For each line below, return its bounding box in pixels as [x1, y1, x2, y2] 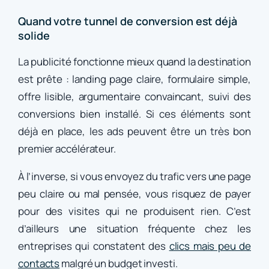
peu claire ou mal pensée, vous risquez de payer [18, 187, 251, 201]
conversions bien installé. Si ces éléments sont [18, 107, 251, 121]
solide [18, 28, 50, 43]
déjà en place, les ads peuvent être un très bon [18, 124, 251, 139]
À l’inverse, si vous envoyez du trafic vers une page [18, 169, 251, 184]
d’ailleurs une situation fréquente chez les [18, 222, 251, 236]
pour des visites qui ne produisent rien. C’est [18, 204, 251, 219]
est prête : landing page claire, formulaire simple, [18, 72, 251, 86]
